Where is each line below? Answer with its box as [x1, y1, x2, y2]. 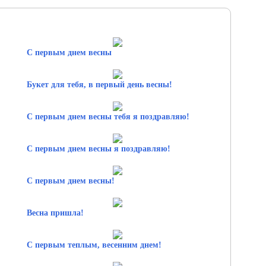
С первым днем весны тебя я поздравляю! [26, 112, 189, 121]
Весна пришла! [26, 208, 84, 217]
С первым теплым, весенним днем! [26, 240, 161, 249]
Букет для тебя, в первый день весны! [26, 80, 172, 89]
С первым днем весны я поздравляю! [26, 144, 170, 153]
